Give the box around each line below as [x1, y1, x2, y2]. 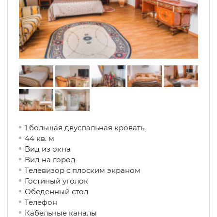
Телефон [25, 198, 65, 207]
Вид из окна [25, 144, 90, 154]
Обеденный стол [25, 187, 102, 196]
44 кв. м [25, 134, 54, 143]
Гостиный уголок [25, 176, 88, 186]
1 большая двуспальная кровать [25, 123, 144, 132]
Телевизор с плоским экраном [25, 166, 140, 175]
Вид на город [25, 155, 97, 164]
